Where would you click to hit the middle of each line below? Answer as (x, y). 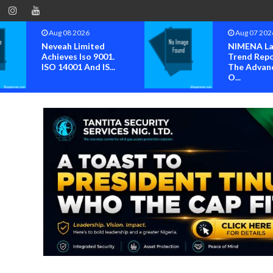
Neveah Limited (73, 46)
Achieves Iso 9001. (78, 56)
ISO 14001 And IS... (78, 67)
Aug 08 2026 (68, 33)
